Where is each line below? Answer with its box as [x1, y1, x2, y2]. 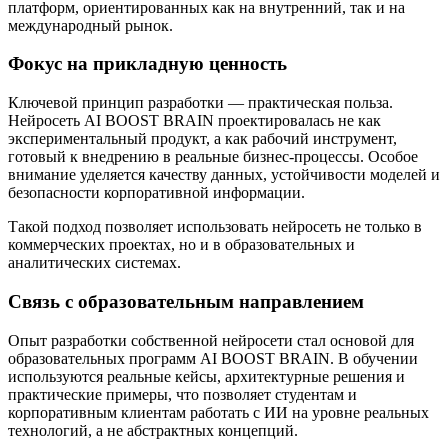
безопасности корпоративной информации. [8, 184, 305, 202]
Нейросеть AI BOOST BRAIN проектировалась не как [8, 112, 381, 130]
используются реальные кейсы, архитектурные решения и [8, 367, 405, 385]
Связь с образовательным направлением [8, 290, 364, 312]
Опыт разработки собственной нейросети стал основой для [8, 331, 414, 349]
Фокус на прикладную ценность [8, 53, 287, 75]
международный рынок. [8, 16, 173, 34]
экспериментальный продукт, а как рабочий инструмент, [8, 130, 397, 148]
